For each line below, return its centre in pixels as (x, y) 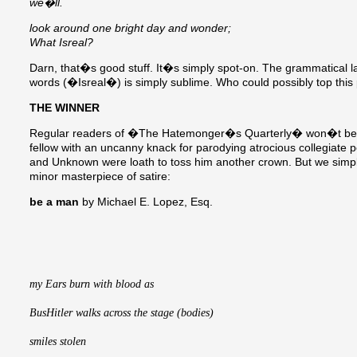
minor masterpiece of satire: (100, 177)
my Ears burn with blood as (93, 284)
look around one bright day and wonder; (130, 28)
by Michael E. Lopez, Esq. (146, 202)
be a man (54, 202)
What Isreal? (61, 43)
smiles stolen (58, 342)
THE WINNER (65, 108)
